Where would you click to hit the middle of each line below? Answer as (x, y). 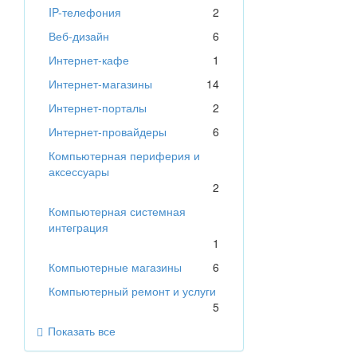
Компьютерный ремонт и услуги (132, 291)
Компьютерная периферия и (124, 156)
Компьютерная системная (117, 212)
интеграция (78, 228)
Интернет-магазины (100, 84)
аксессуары (79, 172)
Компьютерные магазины (115, 267)
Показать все (82, 331)
